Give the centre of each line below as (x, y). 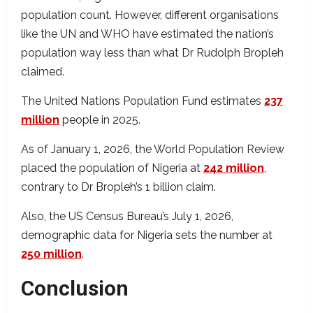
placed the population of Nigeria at (112, 168)
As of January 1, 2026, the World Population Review (153, 150)
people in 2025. (100, 120)
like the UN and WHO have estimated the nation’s (147, 34)
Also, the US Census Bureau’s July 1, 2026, (127, 217)
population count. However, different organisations (150, 15)
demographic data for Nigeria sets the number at (147, 235)
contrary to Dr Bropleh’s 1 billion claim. (118, 187)
